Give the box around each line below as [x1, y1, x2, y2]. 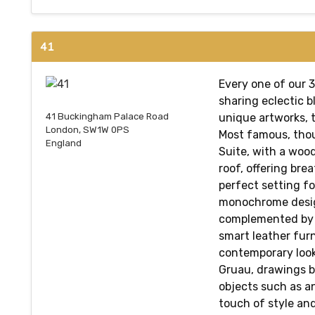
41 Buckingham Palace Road [46, 111, 169, 122]
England [46, 138, 82, 149]
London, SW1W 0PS [46, 124, 129, 136]
